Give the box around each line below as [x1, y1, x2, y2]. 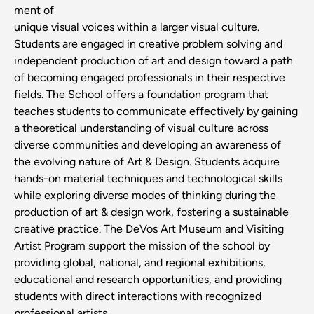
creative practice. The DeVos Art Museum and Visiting [14, 222, 284, 236]
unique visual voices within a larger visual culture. [14, 20, 259, 34]
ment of [14, 4, 54, 18]
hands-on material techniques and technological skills [14, 172, 282, 186]
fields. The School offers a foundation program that [14, 88, 268, 102]
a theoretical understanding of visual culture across [14, 121, 268, 135]
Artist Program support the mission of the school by [14, 239, 270, 253]
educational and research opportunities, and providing [14, 273, 282, 287]
